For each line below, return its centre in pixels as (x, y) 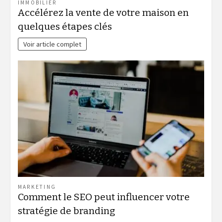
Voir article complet (53, 44)
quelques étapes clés (65, 27)
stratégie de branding (66, 211)
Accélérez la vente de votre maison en (103, 13)
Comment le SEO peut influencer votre (104, 197)
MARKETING (37, 187)
